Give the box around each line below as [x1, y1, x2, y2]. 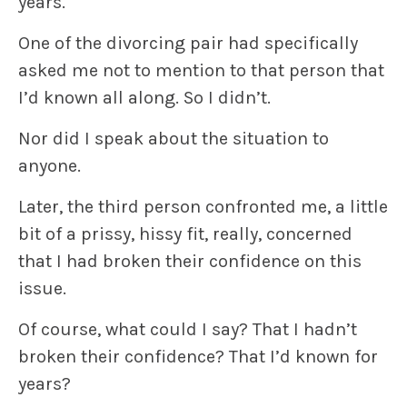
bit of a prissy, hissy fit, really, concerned [18, 223, 352, 245]
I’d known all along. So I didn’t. [18, 87, 271, 109]
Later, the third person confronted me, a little [18, 196, 388, 218]
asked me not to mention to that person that [18, 60, 384, 82]
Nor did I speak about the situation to [18, 128, 329, 150]
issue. [18, 278, 66, 300]
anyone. [18, 155, 81, 177]
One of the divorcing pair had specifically [18, 33, 358, 55]
